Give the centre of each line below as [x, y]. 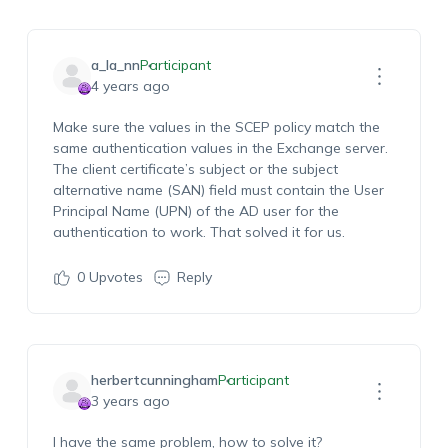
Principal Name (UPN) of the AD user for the [195, 211]
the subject [300, 169]
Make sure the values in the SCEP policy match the [216, 127]
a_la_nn [115, 65]
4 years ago [130, 86]
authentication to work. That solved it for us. [198, 232]
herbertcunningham [154, 380]
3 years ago [130, 401]
